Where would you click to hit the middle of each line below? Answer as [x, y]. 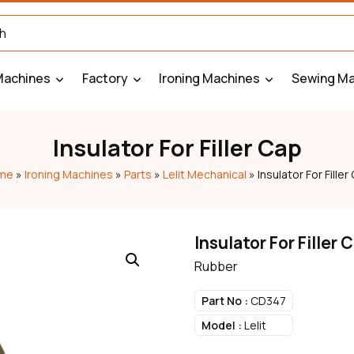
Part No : [224, 301]
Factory [105, 78]
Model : [221, 325]
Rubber [216, 266]
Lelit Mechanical [205, 174]
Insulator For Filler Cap [177, 148]
